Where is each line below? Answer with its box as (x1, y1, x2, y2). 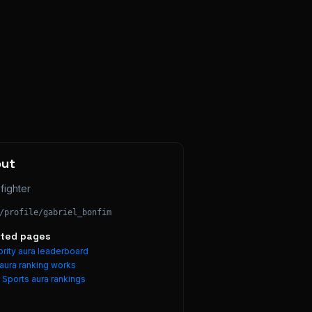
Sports (2, 274, 29, 284)
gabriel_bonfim (43, 208, 111, 217)
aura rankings (29, 274, 86, 284)
